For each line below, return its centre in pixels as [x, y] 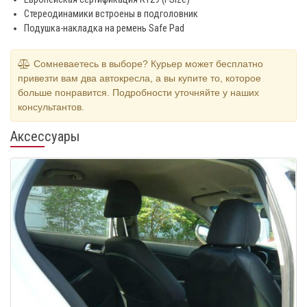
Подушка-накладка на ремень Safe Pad [104, 29]
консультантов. [51, 107]
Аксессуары [45, 137]
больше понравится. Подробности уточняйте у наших [138, 93]
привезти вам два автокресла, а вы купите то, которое [139, 78]
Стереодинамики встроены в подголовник [111, 14]
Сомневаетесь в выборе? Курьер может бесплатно [147, 64]
